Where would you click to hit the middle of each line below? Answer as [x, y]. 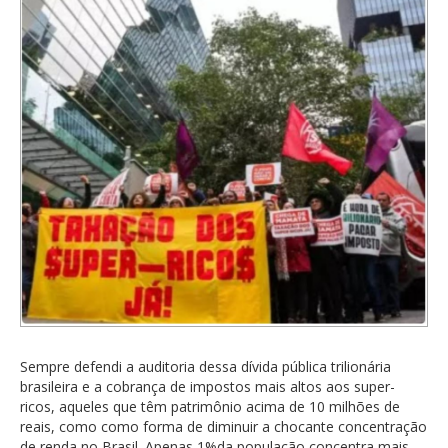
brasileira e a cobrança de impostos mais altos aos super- [207, 386]
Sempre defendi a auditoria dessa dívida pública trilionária [205, 366]
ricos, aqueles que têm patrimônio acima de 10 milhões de [210, 406]
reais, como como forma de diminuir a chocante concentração [223, 426]
